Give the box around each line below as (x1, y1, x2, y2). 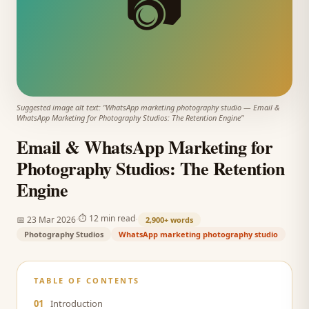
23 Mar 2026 (27, 213, 76, 226)
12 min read (89, 212, 135, 224)
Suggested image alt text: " (17, 102, 106, 112)
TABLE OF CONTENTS (34, 275, 140, 286)
